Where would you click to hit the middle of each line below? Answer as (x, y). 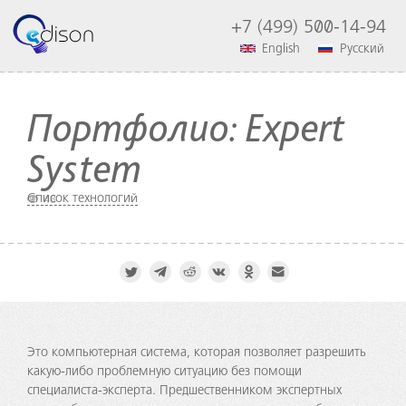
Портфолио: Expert (186, 127)
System (84, 168)
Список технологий (82, 198)
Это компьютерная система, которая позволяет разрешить (197, 352)
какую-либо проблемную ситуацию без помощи (164, 371)
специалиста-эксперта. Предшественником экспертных (184, 390)
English (281, 49)
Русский (362, 49)
